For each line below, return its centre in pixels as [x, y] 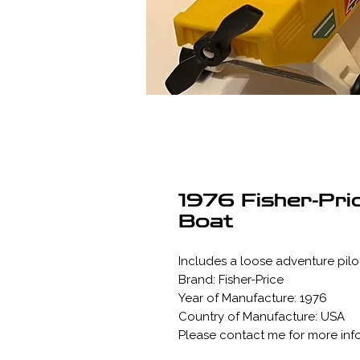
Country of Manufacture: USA [262, 316]
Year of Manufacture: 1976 [253, 298]
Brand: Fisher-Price [231, 279]
